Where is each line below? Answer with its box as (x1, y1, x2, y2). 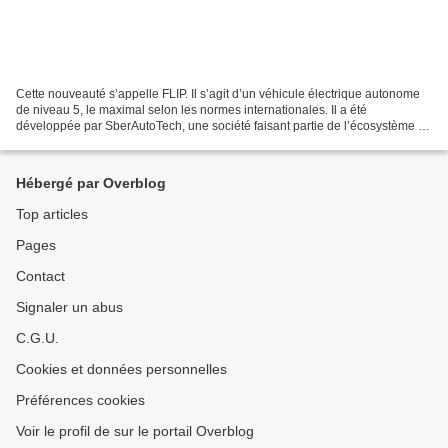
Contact (16, 268, 65, 284)
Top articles (16, 206, 88, 222)
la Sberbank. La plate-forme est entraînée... (16, 134, 250, 149)
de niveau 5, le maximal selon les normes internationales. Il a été (16, 102, 367, 117)
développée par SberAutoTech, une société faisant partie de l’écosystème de (16, 118, 432, 133)
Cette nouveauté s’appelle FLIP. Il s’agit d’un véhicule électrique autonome (16, 86, 420, 101)
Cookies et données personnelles (16, 361, 227, 377)
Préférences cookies (16, 392, 145, 408)
